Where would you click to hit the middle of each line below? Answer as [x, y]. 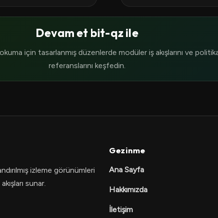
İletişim [121, 209]
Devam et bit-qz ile [87, 33]
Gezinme [127, 150]
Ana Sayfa [127, 170]
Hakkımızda [128, 190]
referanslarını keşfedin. [87, 65]
